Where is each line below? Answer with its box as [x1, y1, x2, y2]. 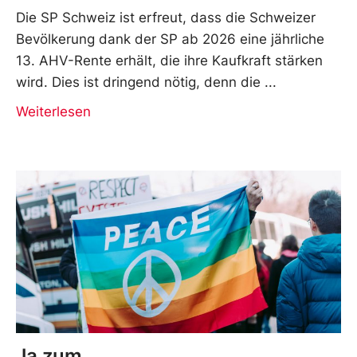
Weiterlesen [16, 103, 91, 120]
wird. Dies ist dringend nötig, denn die [16, 73, 261, 90]
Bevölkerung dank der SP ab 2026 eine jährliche [16, 30, 324, 47]
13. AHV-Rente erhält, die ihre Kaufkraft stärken [16, 52, 323, 69]
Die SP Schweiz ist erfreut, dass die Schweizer [16, 9, 316, 25]
